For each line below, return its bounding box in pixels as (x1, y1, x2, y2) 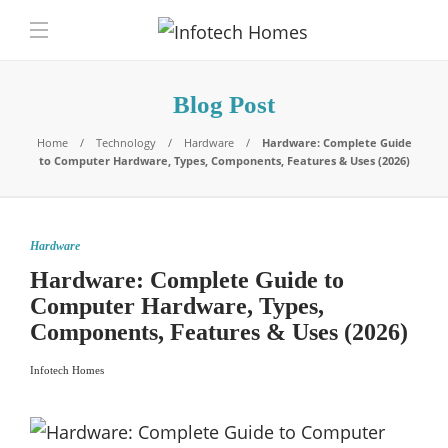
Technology (95, 135, 156, 150)
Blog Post (173, 91, 275, 118)
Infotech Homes (30, 364, 104, 376)
